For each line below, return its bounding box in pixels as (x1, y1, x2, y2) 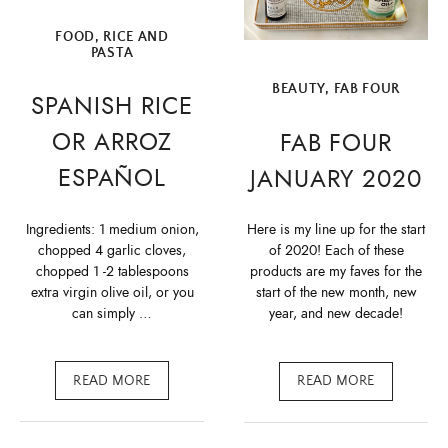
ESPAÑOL (57, 161, 167, 196)
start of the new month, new (255, 282, 417, 302)
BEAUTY (272, 81, 326, 98)
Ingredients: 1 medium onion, (25, 219, 199, 239)
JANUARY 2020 (249, 161, 423, 196)
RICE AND (103, 29, 169, 46)
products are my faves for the (250, 261, 422, 281)
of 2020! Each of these (268, 240, 404, 260)
